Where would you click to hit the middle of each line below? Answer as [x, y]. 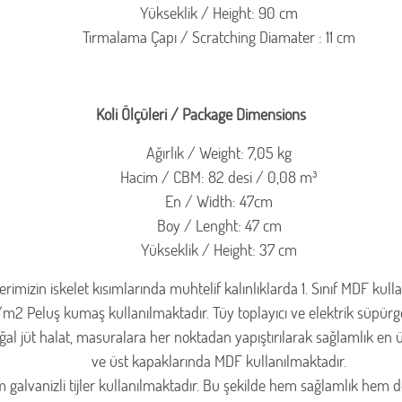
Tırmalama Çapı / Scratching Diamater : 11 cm [219, 37]
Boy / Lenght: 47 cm [219, 226]
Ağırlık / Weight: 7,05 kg [219, 153]
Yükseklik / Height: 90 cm [219, 13]
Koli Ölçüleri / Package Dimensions [201, 114]
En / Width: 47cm [219, 201]
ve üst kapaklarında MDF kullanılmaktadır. [219, 361]
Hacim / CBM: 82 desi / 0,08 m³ [219, 177]
